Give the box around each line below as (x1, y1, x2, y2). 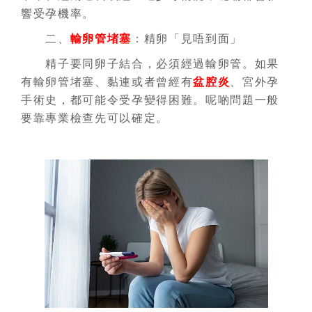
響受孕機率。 (21, 8, 95, 19)
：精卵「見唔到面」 (132, 33, 243, 45)
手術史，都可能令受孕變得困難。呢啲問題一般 (21, 94, 280, 106)
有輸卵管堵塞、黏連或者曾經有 (21, 76, 194, 88)
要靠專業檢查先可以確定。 (21, 112, 169, 124)
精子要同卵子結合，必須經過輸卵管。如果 (21, 58, 280, 70)
